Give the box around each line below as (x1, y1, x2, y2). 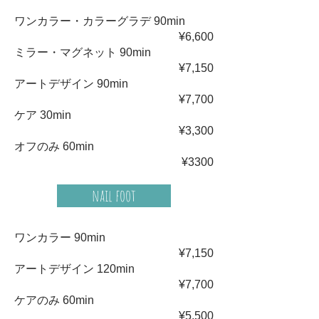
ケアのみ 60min (14, 294, 94, 306)
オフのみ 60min (14, 140, 94, 152)
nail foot (92, 185, 136, 206)
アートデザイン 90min (14, 78, 128, 90)
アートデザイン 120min (14, 263, 135, 275)
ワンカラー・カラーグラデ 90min (14, 15, 185, 27)
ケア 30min (14, 109, 71, 121)
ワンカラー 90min (14, 231, 105, 244)
